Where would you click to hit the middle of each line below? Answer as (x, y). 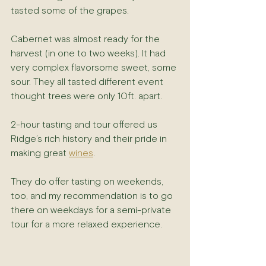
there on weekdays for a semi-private (92, 210)
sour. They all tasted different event (88, 82)
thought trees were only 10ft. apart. (86, 96)
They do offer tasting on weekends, (88, 182)
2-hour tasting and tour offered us (85, 125)
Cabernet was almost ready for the (86, 39)
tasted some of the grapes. (70, 11)
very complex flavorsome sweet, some (95, 68)
